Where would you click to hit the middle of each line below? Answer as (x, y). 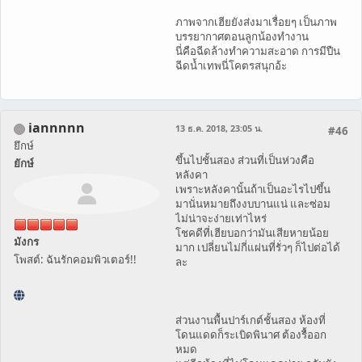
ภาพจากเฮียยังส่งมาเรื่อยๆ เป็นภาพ (256, 22)
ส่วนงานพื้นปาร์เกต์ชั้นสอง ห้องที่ (250, 320)
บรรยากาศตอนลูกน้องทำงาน (242, 36)
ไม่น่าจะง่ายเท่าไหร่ (221, 218)
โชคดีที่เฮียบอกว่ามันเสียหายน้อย (252, 233)
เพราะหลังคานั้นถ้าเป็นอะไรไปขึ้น (253, 189)
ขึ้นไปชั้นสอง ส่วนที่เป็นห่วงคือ (245, 160)
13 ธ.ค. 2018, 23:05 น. (219, 128)
